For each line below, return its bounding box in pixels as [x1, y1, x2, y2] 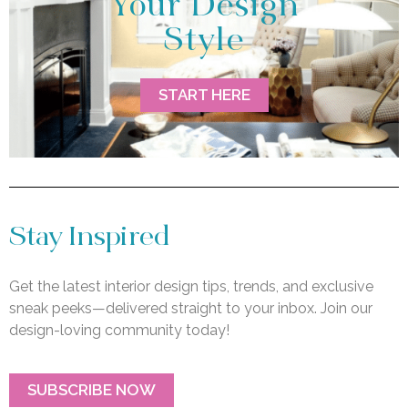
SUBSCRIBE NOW [27, 380, 156, 399]
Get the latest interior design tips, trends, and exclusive [9, 278, 373, 296]
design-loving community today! [9, 321, 229, 340]
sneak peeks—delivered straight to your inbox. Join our [9, 300, 372, 318]
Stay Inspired [9, 224, 169, 254]
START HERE [158, 86, 250, 105]
